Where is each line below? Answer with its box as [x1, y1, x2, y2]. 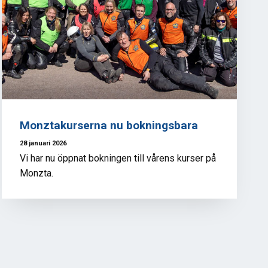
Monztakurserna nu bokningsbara [19, 118, 198, 132]
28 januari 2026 [19, 139, 66, 147]
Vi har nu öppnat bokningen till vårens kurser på [19, 153, 216, 165]
